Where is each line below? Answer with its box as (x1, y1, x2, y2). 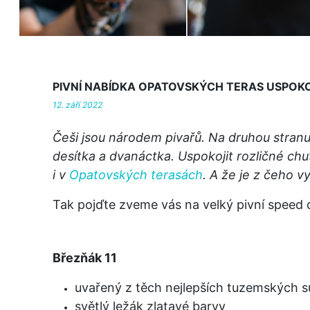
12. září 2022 (53, 99, 102, 110)
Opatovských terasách (69, 167, 203, 182)
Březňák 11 (53, 250, 117, 265)
